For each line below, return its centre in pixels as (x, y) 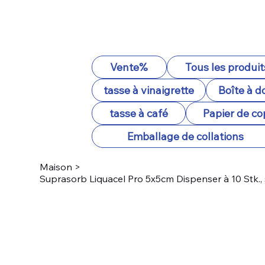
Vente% (129, 67)
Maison (56, 167)
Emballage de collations (185, 136)
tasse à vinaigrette (149, 90)
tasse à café (138, 113)
